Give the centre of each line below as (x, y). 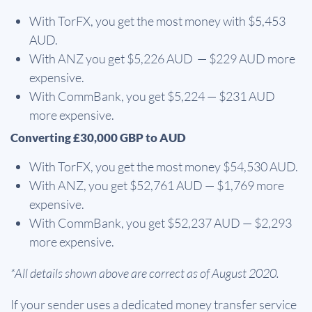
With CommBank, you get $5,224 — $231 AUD (152, 96)
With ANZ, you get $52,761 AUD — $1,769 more (157, 186)
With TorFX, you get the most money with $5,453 (157, 21)
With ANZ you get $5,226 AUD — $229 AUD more (162, 59)
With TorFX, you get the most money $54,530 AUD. (164, 167)
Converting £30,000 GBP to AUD (98, 138)
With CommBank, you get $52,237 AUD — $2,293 (161, 223)
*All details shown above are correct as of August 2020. (145, 273)
